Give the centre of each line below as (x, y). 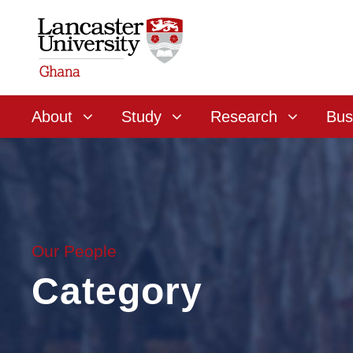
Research (244, 117)
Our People (74, 251)
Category (117, 291)
